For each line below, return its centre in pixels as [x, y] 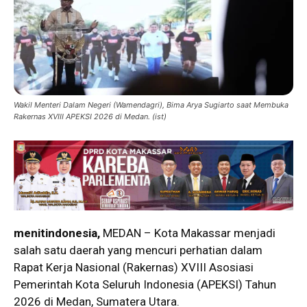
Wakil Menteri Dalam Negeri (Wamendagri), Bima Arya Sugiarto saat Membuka [151, 105]
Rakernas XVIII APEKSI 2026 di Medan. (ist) [90, 116]
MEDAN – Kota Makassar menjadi [189, 233]
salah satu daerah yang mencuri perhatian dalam [138, 250]
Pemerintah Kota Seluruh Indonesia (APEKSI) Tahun [145, 284]
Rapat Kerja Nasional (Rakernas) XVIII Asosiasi [134, 267]
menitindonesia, [58, 233]
